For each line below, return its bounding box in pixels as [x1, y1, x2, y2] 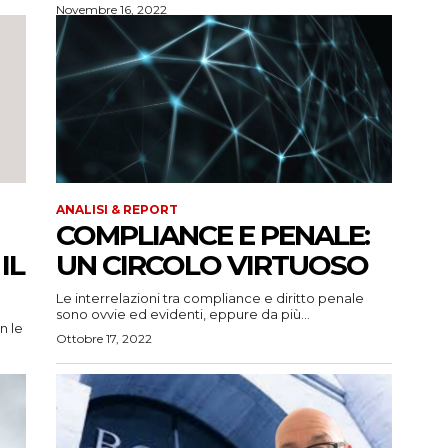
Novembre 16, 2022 [56, 2, 167, 18]
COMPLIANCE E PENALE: [56, 218, 369, 253]
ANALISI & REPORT [56, 202, 178, 218]
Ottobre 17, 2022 [56, 331, 152, 347]
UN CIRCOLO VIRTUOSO [56, 248, 368, 283]
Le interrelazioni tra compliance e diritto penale [56, 290, 364, 307]
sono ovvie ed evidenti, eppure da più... [56, 306, 310, 323]
